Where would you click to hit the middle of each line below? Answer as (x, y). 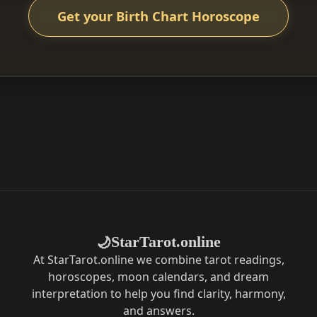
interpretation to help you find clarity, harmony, (158, 294)
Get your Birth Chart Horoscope (158, 16)
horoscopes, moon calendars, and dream (158, 277)
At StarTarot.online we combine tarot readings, (158, 260)
